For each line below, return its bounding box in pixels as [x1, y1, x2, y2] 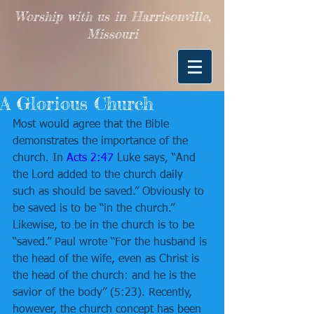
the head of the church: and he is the [13, 271, 199, 282]
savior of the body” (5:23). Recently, [13, 287, 196, 299]
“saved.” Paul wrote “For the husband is [13, 237, 210, 248]
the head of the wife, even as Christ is [13, 254, 203, 265]
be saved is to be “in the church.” [13, 203, 178, 214]
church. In [13, 153, 67, 164]
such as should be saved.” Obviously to [13, 186, 207, 198]
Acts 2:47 [67, 153, 114, 164]
